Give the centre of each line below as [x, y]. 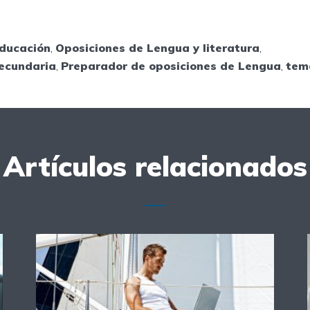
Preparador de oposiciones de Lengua [171, 66]
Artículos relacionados [155, 166]
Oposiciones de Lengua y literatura [157, 48]
